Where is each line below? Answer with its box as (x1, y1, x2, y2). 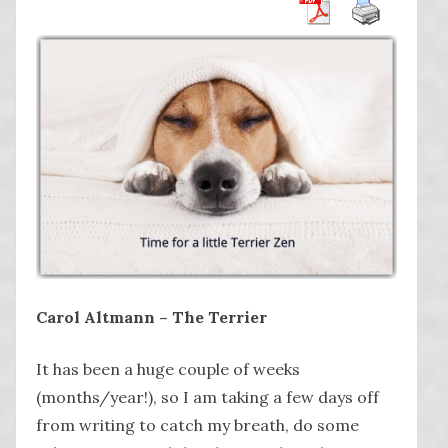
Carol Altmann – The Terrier (36, 307, 267, 328)
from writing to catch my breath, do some (36, 415, 359, 436)
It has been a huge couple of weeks (36, 359, 300, 380)
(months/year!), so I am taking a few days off (36, 387, 379, 408)
